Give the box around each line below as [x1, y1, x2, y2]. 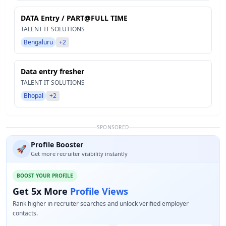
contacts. [13, 209, 38, 217]
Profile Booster [31, 140, 83, 149]
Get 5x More [13, 185, 70, 197]
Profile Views [70, 185, 128, 197]
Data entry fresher [21, 67, 84, 76]
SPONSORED [97, 124, 129, 131]
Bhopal [24, 91, 43, 100]
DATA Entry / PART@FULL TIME [21, 13, 128, 23]
